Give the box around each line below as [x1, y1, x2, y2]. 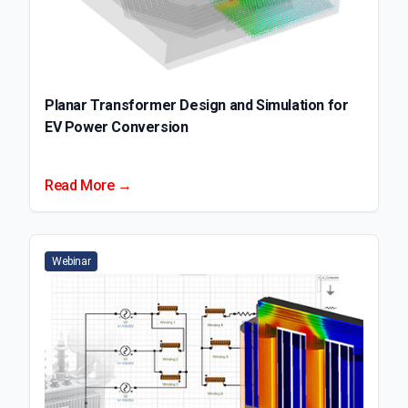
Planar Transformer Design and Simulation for [45, 96, 349, 114]
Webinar [52, 254, 91, 268]
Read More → [45, 176, 132, 194]
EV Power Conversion [45, 117, 189, 136]
